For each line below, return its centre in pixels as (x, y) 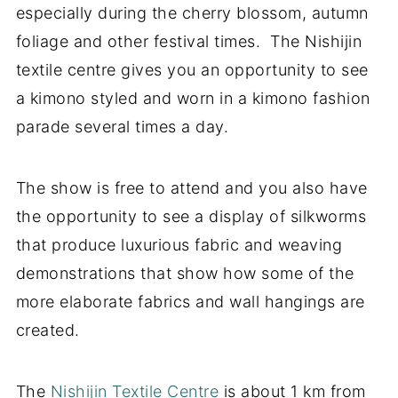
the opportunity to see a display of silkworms (191, 216)
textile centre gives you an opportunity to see (192, 69)
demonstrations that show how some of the (185, 273)
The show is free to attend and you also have (191, 187)
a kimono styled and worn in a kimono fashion (193, 98)
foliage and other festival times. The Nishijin (189, 41)
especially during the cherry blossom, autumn (192, 12)
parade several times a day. (122, 126)
